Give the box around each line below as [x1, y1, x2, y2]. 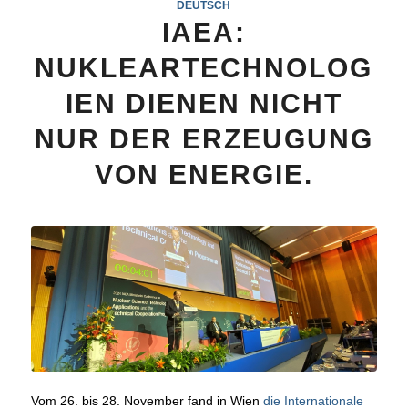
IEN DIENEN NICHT [65, 88, 342, 119]
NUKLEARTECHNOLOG [35, 53, 373, 84]
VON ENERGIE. [94, 159, 313, 190]
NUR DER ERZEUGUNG [34, 124, 373, 155]
